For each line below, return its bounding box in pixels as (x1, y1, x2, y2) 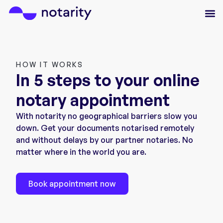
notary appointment (16, 90, 170, 110)
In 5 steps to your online (16, 70, 200, 90)
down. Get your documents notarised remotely (16, 123, 194, 133)
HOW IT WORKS (16, 60, 83, 69)
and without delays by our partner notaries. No (16, 135, 193, 145)
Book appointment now (28, 179, 116, 189)
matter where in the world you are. (16, 147, 146, 157)
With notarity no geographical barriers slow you (16, 111, 197, 121)
